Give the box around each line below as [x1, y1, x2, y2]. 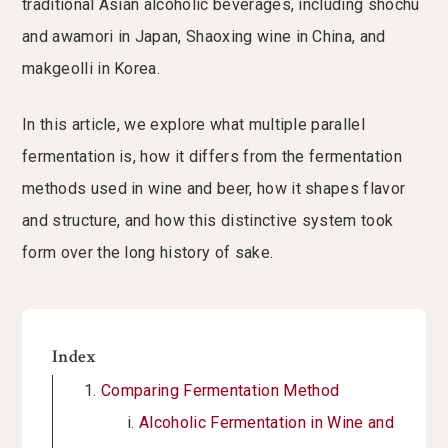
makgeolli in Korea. [22, 59, 161, 79]
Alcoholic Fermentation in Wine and [139, 413, 394, 433]
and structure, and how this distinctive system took [22, 211, 394, 231]
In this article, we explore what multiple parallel [22, 115, 366, 135]
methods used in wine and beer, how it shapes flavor [22, 179, 406, 199]
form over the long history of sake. [22, 243, 274, 263]
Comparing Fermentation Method [101, 381, 340, 401]
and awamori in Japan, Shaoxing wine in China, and [22, 27, 386, 47]
